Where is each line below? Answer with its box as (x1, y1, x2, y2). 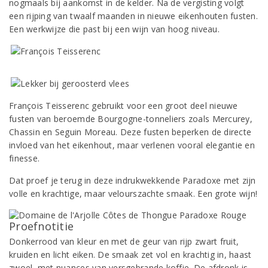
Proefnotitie (9, 219, 74, 233)
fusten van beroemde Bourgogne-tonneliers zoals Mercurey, (9, 113, 252, 124)
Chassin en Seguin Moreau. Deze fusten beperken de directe (9, 126, 252, 138)
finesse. (9, 153, 40, 164)
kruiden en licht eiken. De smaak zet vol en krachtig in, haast (9, 249, 252, 260)
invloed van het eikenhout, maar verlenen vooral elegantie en (9, 139, 255, 151)
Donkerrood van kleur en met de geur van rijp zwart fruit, (9, 236, 239, 247)
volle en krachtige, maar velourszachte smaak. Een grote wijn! (9, 188, 258, 199)
